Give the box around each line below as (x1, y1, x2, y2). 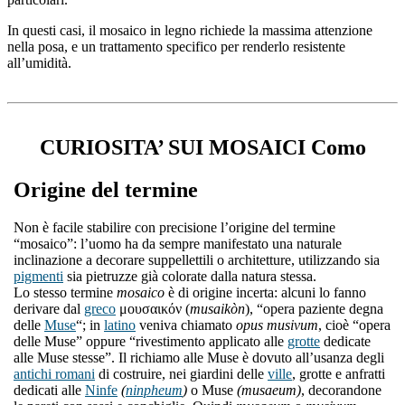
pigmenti (14, 268, 63, 285)
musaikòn (190, 301, 245, 317)
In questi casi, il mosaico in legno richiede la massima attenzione (7, 22, 372, 38)
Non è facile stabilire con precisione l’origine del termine (14, 220, 335, 236)
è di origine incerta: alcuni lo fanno (165, 285, 366, 301)
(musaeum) (237, 382, 301, 399)
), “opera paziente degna (245, 301, 383, 317)
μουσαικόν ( (116, 301, 190, 317)
